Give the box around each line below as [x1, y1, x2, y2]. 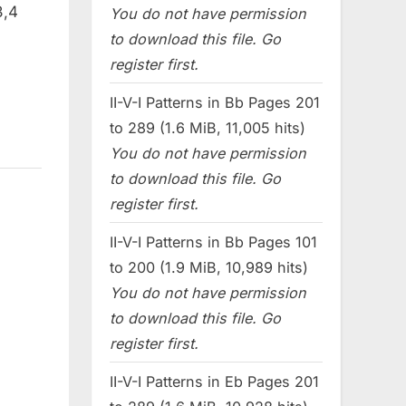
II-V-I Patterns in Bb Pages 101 [110, 232, 317, 251]
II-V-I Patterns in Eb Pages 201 [110, 372, 319, 391]
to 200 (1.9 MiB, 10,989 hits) [110, 257, 308, 276]
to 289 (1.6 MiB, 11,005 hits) [110, 118, 305, 137]
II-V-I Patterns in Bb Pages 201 [110, 92, 320, 111]
